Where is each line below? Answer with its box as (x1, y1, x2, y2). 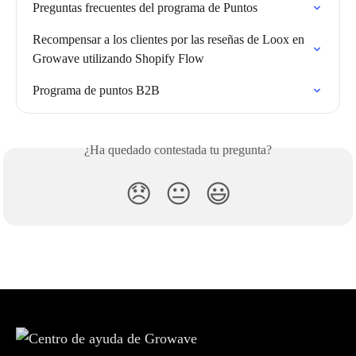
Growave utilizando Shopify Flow (33, 52, 204, 66)
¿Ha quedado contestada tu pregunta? (84, 143, 272, 157)
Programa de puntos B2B (33, 83, 160, 98)
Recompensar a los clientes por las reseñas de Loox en (33, 33, 308, 47)
